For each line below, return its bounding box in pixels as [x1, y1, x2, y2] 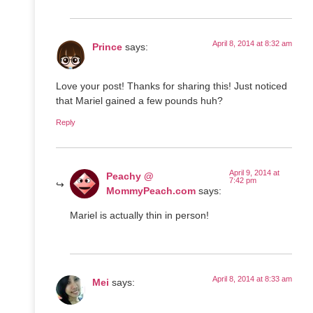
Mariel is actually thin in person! [70, 209, 209, 221]
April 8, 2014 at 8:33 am [212, 275, 292, 284]
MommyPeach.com [106, 184, 196, 196]
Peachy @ [106, 170, 154, 182]
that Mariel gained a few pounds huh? [56, 95, 223, 107]
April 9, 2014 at [229, 168, 280, 177]
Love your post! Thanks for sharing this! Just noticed [56, 80, 287, 92]
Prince [92, 41, 122, 52]
